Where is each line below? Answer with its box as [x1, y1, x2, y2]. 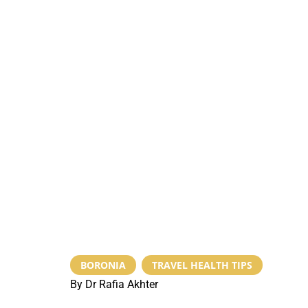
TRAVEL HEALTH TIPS [152, 258, 252, 272]
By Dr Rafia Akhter [70, 277, 158, 291]
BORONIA [80, 258, 126, 272]
